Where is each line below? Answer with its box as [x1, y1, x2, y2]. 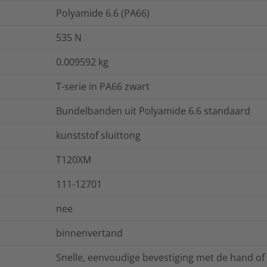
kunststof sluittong [56, 129, 141, 142]
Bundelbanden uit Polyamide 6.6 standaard [56, 104, 250, 118]
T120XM [56, 153, 91, 167]
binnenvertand [56, 226, 123, 240]
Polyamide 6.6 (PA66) [56, 7, 150, 20]
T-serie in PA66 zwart [56, 80, 150, 94]
